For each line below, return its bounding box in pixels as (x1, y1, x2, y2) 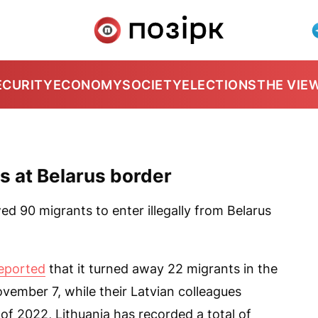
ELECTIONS (182, 77, 257, 92)
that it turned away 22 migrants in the (45, 261, 278, 276)
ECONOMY (53, 77, 123, 92)
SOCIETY (122, 77, 182, 92)
